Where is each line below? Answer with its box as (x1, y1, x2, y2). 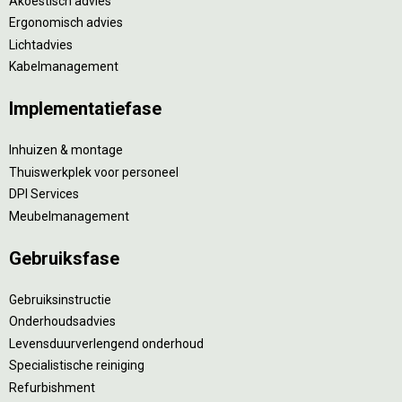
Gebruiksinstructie (9, 292, 111, 307)
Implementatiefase (9, 98, 162, 119)
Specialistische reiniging (9, 358, 144, 372)
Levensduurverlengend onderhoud (9, 336, 204, 351)
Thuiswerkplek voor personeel (9, 164, 179, 179)
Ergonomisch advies (9, 15, 123, 30)
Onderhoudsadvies (9, 314, 116, 328)
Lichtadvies (9, 37, 73, 52)
